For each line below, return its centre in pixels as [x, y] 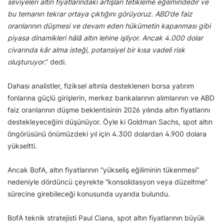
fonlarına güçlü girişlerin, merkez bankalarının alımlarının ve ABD [111, 98]
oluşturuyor [26, 62]
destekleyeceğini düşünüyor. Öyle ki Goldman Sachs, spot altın [110, 122]
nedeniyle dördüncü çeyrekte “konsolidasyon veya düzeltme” [107, 182]
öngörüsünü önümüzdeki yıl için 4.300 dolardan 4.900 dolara [107, 134]
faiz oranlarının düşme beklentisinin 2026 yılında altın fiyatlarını [109, 110]
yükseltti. [22, 146]
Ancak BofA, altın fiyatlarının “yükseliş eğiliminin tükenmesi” [103, 170]
